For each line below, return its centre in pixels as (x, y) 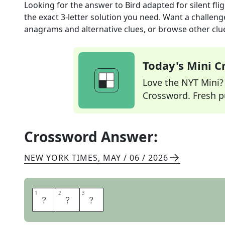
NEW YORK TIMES (61, 158)
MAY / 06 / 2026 (136, 158)
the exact (42, 17)
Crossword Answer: (91, 137)
